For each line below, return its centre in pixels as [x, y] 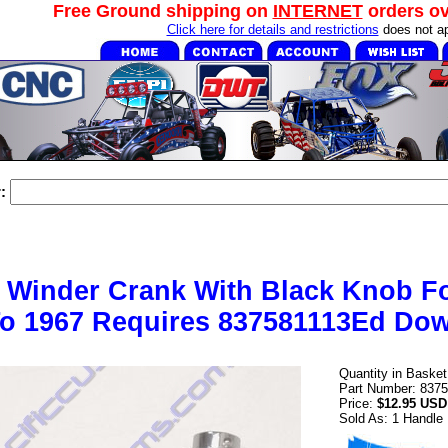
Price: [358, 403]
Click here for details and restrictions [272, 29]
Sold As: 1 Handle [391, 418]
